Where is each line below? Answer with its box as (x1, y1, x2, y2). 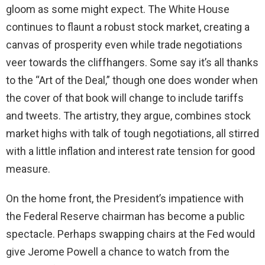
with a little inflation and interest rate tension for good (6, 144, 255, 157)
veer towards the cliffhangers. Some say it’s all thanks (6, 56, 258, 69)
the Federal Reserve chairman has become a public (6, 209, 245, 222)
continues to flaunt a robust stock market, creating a (6, 20, 250, 33)
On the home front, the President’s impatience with (6, 192, 244, 205)
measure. (6, 162, 50, 175)
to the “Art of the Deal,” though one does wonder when (6, 73, 258, 86)
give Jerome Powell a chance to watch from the (6, 245, 230, 258)
